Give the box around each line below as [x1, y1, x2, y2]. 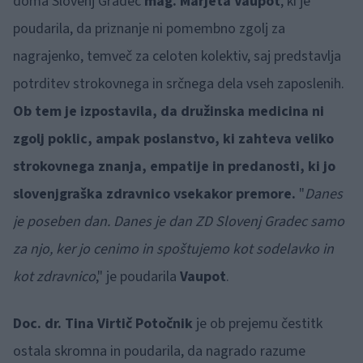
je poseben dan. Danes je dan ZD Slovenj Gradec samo [13, 211, 344, 232]
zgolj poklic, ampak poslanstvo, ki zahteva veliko [13, 129, 334, 149]
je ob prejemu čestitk [193, 314, 322, 334]
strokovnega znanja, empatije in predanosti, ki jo [13, 156, 335, 177]
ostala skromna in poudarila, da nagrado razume [13, 341, 305, 361]
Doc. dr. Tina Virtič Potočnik [13, 314, 193, 334]
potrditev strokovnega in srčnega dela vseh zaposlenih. [13, 74, 344, 94]
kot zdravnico [13, 267, 96, 287]
